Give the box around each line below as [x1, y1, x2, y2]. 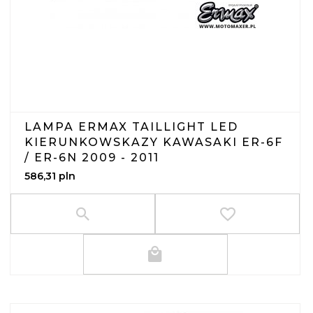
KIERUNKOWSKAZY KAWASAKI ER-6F [24, 136, 283, 150]
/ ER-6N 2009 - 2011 [24, 151, 159, 165]
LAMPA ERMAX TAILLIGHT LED [24, 120, 238, 134]
